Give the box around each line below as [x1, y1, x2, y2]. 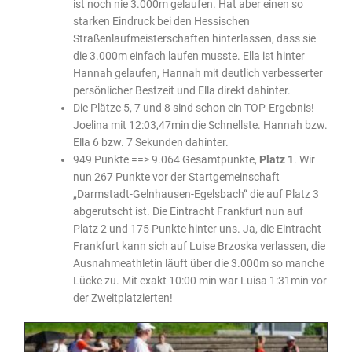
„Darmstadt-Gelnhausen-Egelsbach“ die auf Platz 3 [72, 187, 319, 200]
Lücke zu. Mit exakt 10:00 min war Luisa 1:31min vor [72, 273, 327, 287]
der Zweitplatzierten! [72, 291, 173, 304]
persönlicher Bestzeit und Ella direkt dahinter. [72, 83, 291, 97]
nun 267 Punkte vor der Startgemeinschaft [72, 170, 280, 183]
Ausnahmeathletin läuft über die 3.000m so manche [72, 256, 324, 269]
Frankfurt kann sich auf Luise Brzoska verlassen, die [72, 239, 325, 252]
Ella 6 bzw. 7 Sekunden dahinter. [72, 135, 233, 148]
